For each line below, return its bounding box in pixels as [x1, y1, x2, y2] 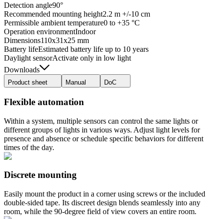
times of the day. [4, 143, 54, 152]
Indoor [75, 27, 96, 36]
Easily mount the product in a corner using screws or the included [4, 190, 205, 198]
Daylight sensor [4, 54, 52, 63]
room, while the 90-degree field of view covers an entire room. [4, 207, 197, 216]
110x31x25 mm [41, 36, 89, 45]
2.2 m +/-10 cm [103, 10, 150, 19]
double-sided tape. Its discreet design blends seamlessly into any [4, 198, 200, 207]
